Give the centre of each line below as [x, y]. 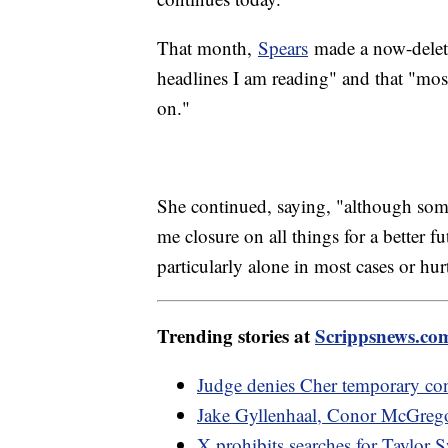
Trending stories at [236, 336]
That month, [207, 48]
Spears [283, 48]
